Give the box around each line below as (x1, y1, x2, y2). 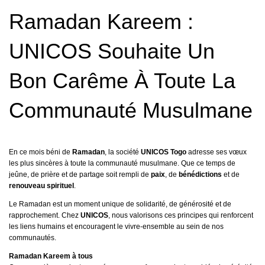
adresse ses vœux (186, 148, 247, 157)
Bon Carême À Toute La (9, 69, 235, 93)
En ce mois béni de (9, 148, 72, 157)
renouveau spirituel (9, 182, 74, 190)
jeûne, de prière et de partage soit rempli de (9, 170, 151, 179)
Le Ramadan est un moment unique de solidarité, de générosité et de (9, 200, 231, 209)
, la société (105, 148, 141, 157)
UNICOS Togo (141, 148, 186, 157)
